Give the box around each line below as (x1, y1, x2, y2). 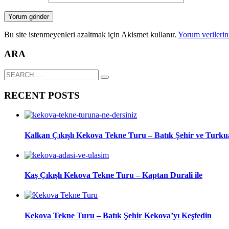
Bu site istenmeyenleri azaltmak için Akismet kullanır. (4, 30, 178, 39)
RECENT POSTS (4, 89, 80, 101)
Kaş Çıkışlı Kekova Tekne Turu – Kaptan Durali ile (25, 171, 202, 180)
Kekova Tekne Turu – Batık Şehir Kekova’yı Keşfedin (25, 211, 212, 220)
